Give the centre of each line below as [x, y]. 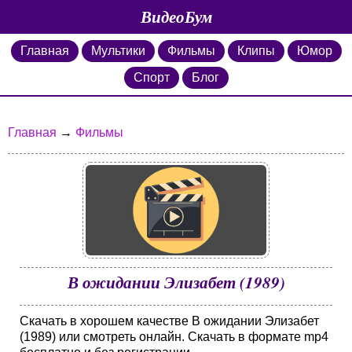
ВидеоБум [176, 16]
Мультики [118, 51]
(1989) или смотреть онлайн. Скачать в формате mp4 [174, 337]
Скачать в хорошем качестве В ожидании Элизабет [169, 321]
